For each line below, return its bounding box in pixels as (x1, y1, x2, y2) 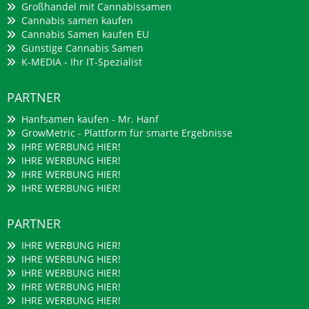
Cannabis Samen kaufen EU (19, 28, 149, 41)
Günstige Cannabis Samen (19, 41, 143, 54)
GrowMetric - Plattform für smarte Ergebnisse (19, 126, 232, 139)
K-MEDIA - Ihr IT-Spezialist (19, 55, 142, 68)
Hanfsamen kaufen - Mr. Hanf (19, 112, 159, 126)
